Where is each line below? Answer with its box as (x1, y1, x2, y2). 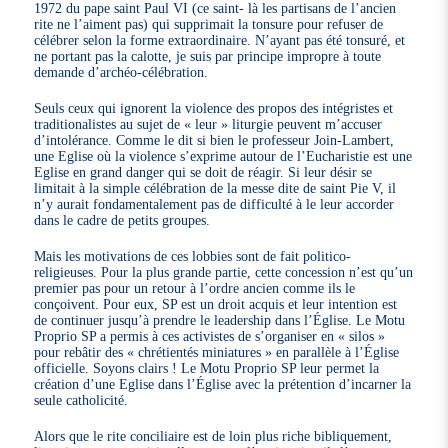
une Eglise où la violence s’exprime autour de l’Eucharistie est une (34, 148, 413, 165)
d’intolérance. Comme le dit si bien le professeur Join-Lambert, (34, 132, 395, 149)
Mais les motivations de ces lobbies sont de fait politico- (34, 248, 352, 265)
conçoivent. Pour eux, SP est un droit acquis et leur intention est (34, 296, 398, 313)
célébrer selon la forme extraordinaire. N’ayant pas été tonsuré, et (34, 32, 406, 49)
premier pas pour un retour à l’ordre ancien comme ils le (34, 280, 356, 297)
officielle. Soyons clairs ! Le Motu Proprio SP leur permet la (34, 360, 380, 377)
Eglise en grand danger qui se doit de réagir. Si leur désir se (34, 164, 373, 181)
